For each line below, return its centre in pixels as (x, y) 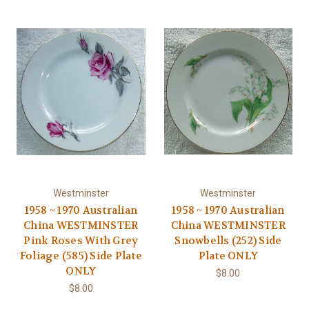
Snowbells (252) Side (228, 240)
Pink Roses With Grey (81, 240)
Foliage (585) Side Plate (81, 256)
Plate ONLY (228, 256)
